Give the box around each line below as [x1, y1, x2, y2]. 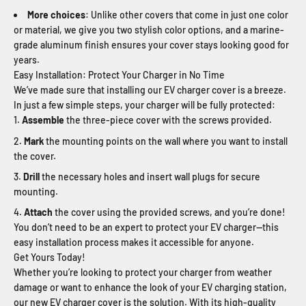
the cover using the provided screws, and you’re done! [53, 206, 286, 219]
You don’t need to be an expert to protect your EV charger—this [14, 221, 279, 234]
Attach [24, 206, 53, 219]
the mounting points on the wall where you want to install [44, 135, 288, 147]
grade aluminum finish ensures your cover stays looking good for [14, 39, 289, 51]
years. [14, 54, 40, 66]
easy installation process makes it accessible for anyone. [14, 236, 254, 249]
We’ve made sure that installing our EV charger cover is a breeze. [14, 84, 286, 96]
